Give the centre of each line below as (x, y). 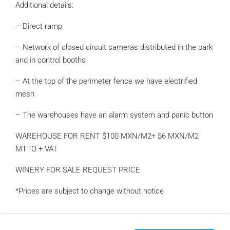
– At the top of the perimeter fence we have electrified (106, 81)
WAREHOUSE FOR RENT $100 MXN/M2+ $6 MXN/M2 (107, 136)
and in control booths (51, 60)
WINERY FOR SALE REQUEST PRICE (78, 170)
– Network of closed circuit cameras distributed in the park (114, 47)
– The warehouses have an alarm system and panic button (114, 115)
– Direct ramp (39, 26)
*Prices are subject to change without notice (90, 191)
